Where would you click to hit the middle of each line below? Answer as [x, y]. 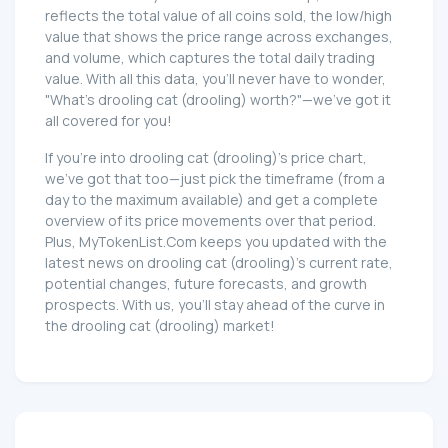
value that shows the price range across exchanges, [219, 36]
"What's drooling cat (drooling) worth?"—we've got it [218, 99]
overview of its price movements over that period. [210, 220]
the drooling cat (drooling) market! [160, 325]
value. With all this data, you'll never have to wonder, [215, 78]
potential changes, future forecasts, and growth [206, 283]
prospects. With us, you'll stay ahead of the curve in [215, 304]
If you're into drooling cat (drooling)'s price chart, [206, 157]
